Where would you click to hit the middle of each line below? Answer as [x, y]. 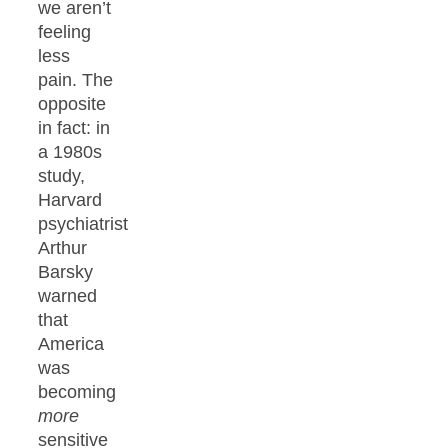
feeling [64, 32]
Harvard [70, 200]
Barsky [65, 272]
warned [67, 296]
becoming [77, 392]
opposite [72, 104]
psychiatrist [83, 224]
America [71, 344]
